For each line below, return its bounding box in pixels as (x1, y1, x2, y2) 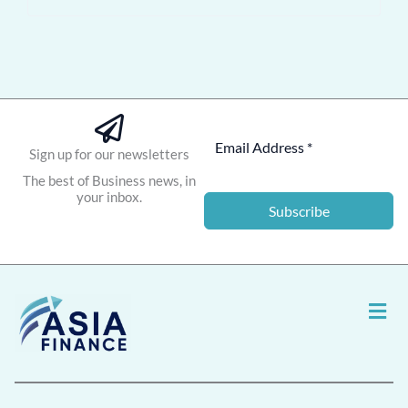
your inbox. (76, 189, 142, 206)
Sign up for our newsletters (29, 146, 189, 163)
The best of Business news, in (23, 172, 196, 189)
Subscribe (268, 202, 330, 220)
